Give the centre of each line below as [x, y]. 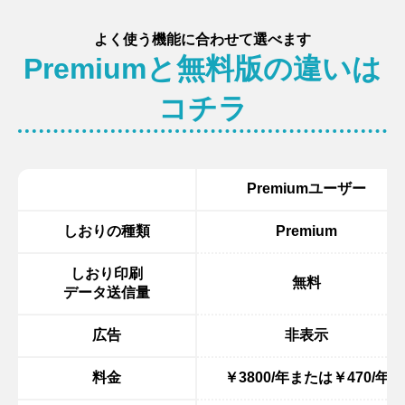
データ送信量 [107, 292]
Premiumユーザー [306, 188]
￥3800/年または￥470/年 [306, 377]
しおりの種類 [107, 231]
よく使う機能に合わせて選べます [202, 39]
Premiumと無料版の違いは [202, 68]
